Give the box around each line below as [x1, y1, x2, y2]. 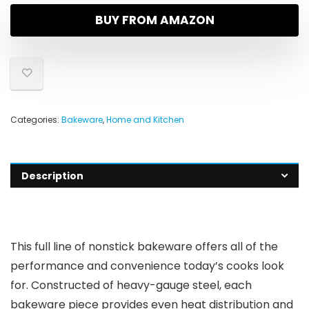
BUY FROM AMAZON [94, 12, 215, 29]
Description [21, 169, 83, 183]
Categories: [10, 114, 61, 126]
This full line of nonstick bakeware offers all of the [10, 239, 278, 255]
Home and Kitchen [106, 114, 184, 126]
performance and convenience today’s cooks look [10, 258, 284, 275]
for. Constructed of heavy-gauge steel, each [10, 277, 252, 294]
